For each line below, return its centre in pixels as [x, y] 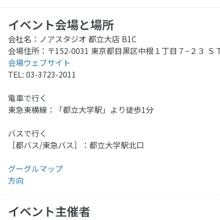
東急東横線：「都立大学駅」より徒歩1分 [81, 110]
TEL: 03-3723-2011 [42, 74]
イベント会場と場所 [61, 25]
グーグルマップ [35, 169]
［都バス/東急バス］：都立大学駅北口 [76, 145]
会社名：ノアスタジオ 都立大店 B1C [72, 39]
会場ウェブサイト [39, 63]
